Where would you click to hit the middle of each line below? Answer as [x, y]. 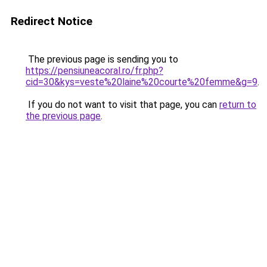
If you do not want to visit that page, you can [122, 105]
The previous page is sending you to [102, 59]
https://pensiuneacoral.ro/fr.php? [94, 71]
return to [238, 105]
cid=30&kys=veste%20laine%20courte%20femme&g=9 [142, 82]
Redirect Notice [52, 21]
